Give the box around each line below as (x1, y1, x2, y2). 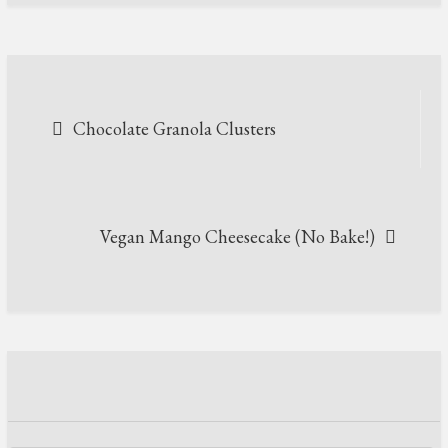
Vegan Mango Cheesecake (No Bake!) (99, 224, 375, 248)
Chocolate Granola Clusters (73, 116, 277, 140)
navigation (26, 129, 237, 180)
